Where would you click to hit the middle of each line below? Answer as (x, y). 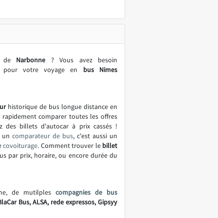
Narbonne (31, 60)
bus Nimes (100, 70)
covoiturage (20, 145)
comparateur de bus (43, 136)
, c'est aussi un (95, 136)
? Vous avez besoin (82, 60)
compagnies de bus (86, 192)
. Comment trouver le (70, 145)
